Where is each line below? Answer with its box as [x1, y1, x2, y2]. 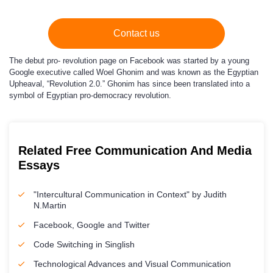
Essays [18, 158, 60, 172]
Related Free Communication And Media [18, 144, 252, 157]
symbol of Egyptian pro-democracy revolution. [9, 91, 171, 100]
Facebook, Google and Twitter [34, 220, 150, 230]
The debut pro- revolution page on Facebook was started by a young [9, 56, 249, 65]
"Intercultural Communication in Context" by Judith [34, 190, 227, 199]
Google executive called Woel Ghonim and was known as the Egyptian [9, 68, 258, 77]
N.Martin [34, 200, 66, 210]
